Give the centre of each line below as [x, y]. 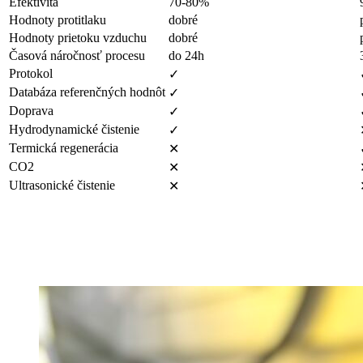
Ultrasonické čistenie [62, 185]
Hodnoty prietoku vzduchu [78, 37]
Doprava [31, 110]
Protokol [31, 73]
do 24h [186, 55]
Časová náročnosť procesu [77, 55]
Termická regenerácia [64, 147]
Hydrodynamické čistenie [74, 129]
